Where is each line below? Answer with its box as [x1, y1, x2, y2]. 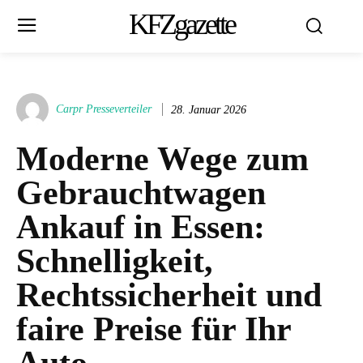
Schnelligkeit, [16, 242, 213, 280]
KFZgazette [128, 8, 234, 41]
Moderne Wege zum [16, 140, 309, 177]
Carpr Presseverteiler [56, 103, 152, 115]
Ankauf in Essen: [16, 208, 265, 246]
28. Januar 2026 [171, 103, 246, 116]
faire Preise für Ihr [16, 310, 291, 348]
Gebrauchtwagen [16, 174, 266, 211]
